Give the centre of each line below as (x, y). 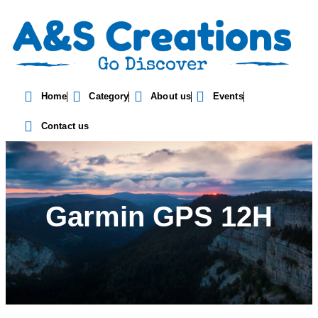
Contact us (65, 126)
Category (109, 97)
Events (228, 97)
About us (171, 97)
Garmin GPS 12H (159, 217)
